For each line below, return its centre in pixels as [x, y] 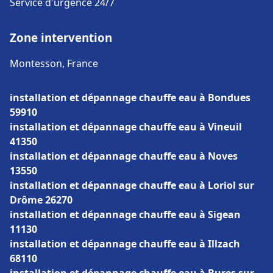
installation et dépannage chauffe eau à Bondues [130, 97]
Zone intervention [61, 37]
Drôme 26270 [41, 200]
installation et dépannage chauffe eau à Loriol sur [132, 185]
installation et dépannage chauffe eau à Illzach [125, 244]
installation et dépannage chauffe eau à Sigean [125, 214]
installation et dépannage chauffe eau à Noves [124, 156]
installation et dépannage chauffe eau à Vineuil [126, 127]
